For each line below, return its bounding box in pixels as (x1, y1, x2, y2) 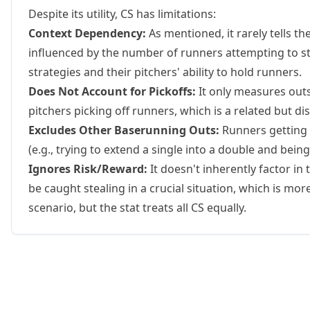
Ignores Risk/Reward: (28, 161, 147, 176)
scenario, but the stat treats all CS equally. (28, 199, 246, 215)
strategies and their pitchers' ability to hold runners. (28, 64, 302, 80)
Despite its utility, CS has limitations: (28, 6, 216, 21)
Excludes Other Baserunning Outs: (28, 122, 219, 138)
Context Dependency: (28, 25, 146, 41)
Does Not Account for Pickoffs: (28, 83, 196, 99)
